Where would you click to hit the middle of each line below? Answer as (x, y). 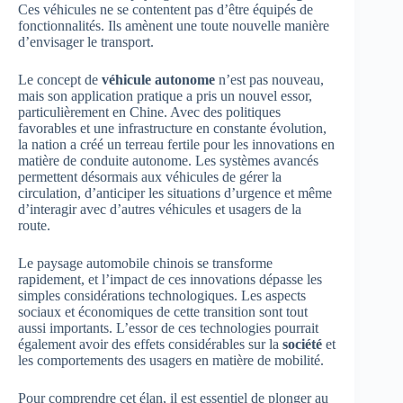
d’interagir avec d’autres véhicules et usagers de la (160, 210)
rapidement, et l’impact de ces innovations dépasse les (170, 280)
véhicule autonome (158, 80)
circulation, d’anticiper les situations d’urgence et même (175, 193)
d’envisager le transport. (86, 42)
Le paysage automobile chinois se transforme (145, 264)
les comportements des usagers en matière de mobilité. (171, 361)
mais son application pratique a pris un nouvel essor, (165, 96)
